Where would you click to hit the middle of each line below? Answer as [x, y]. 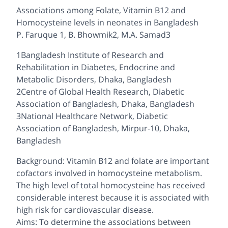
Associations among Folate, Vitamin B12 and [101, 10]
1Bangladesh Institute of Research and [90, 55]
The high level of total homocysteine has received [111, 186]
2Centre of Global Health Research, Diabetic [100, 92]
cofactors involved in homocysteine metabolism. [109, 173]
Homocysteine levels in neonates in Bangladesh [107, 23]
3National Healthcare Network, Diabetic [92, 116]
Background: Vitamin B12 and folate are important [113, 161]
